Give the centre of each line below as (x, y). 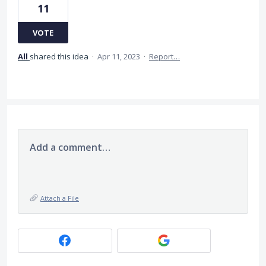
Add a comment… (70, 147)
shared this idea (60, 56)
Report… (164, 56)
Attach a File (60, 198)
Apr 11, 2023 (119, 56)
